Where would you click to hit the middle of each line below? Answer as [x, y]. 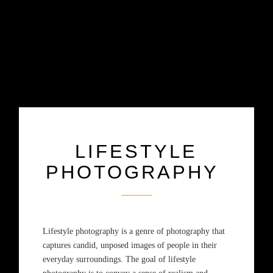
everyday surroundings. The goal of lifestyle [119, 259]
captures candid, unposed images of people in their [129, 245]
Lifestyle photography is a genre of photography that [133, 231]
